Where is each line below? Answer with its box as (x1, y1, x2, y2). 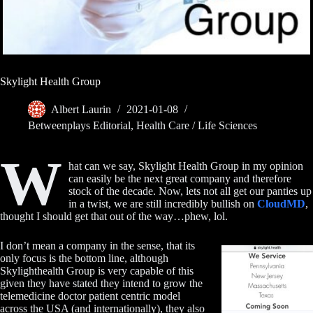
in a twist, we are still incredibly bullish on (68, 198, 257, 210)
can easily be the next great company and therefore (68, 173, 291, 185)
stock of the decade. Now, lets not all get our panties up (68, 185, 312, 198)
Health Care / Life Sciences (136, 119, 257, 132)
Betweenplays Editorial (28, 119, 131, 132)
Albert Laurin (51, 103, 111, 116)
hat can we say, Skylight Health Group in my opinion (68, 160, 303, 173)
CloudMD (256, 198, 305, 210)
